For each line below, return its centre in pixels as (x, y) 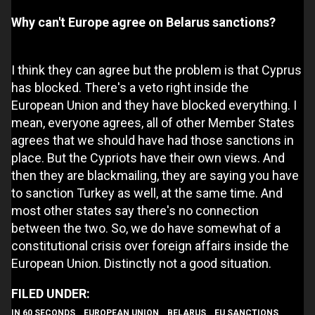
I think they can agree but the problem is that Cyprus (156, 70)
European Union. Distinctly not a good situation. (141, 263)
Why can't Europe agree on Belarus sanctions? (143, 22)
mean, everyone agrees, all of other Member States (153, 122)
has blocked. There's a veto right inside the (130, 87)
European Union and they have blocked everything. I (154, 105)
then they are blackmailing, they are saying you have (155, 175)
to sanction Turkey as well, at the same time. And (147, 193)
